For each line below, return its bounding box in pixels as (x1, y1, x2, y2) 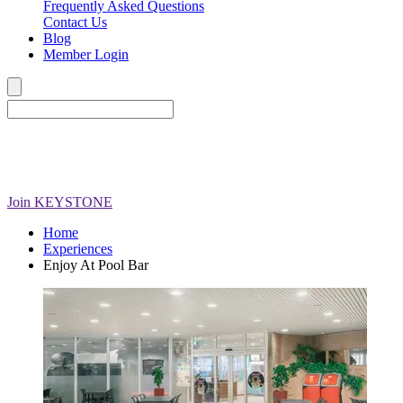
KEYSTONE (34, 193, 112, 210)
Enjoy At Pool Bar (43, 256, 148, 273)
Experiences (43, 240, 112, 256)
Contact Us (43, 13, 107, 30)
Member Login (43, 46, 129, 62)
